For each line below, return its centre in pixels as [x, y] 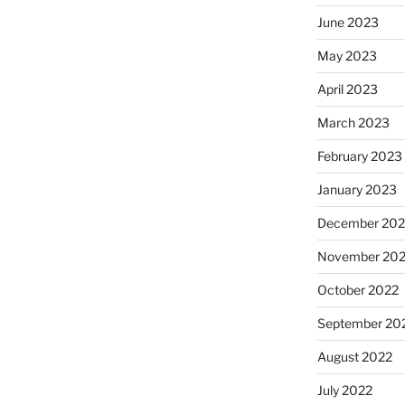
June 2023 [348, 23]
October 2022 [358, 290]
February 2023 [359, 156]
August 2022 [354, 357]
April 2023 [347, 89]
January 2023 [357, 190]
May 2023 [347, 56]
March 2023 [353, 123]
